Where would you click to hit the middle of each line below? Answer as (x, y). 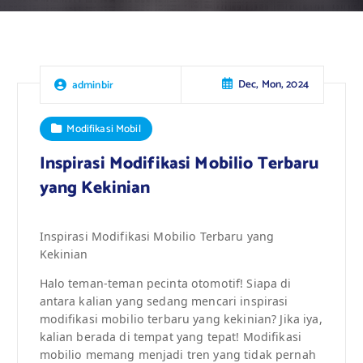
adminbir (93, 85)
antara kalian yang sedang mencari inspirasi (164, 301)
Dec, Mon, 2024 (273, 85)
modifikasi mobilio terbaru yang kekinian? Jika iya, (181, 319)
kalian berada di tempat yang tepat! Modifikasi (170, 337)
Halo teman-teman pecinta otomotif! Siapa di (165, 284)
